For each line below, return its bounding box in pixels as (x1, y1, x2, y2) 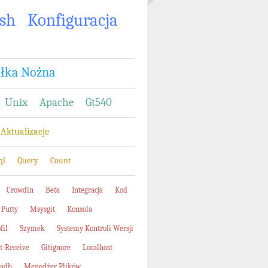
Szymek (20, 224, 45, 233)
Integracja (72, 185, 103, 194)
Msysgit (30, 205, 55, 214)
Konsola (67, 205, 92, 214)
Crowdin (7, 185, 33, 194)
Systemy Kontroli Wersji (57, 224, 133, 233)
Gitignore (41, 243, 71, 252)
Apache (39, 96, 74, 109)
